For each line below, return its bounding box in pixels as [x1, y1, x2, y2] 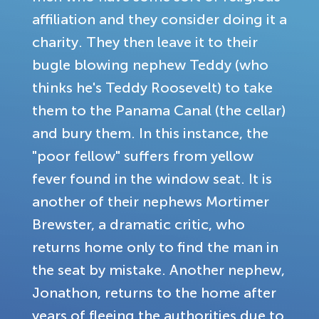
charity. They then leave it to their [32, 33, 258, 50]
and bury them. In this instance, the [32, 125, 268, 141]
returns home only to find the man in [32, 239, 278, 255]
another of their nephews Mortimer [32, 193, 269, 209]
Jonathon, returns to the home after [32, 284, 276, 300]
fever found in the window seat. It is [32, 170, 272, 187]
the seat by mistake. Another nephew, [32, 261, 285, 278]
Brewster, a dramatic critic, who [32, 216, 245, 232]
